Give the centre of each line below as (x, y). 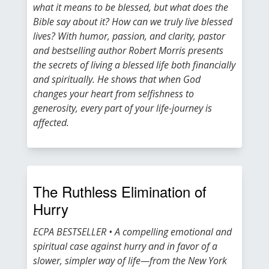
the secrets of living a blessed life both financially (134, 65)
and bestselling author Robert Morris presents (128, 50)
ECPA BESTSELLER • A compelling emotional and (132, 232)
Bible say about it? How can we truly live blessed (133, 22)
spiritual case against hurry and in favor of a (125, 246)
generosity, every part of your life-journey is (122, 108)
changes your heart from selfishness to (113, 94)
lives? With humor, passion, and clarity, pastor (129, 36)
